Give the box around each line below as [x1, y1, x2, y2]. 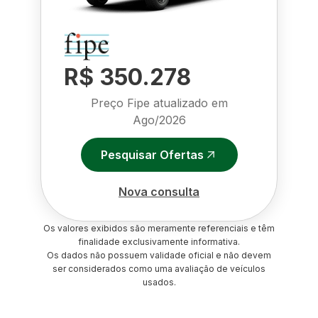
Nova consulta [119, 184, 199, 199]
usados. [142, 277, 176, 287]
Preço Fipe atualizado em [90, 96, 228, 110]
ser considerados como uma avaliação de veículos [53, 263, 265, 274]
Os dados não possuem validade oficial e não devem [47, 250, 271, 261]
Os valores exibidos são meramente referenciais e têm [43, 223, 275, 234]
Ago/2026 [132, 113, 186, 127]
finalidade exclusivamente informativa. [78, 236, 240, 247]
